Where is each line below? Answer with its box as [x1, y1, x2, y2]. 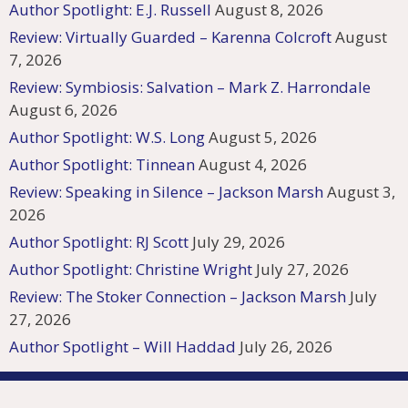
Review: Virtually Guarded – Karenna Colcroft [9, 26, 331, 48]
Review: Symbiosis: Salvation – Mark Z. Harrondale [9, 76, 371, 98]
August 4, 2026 [199, 154, 307, 176]
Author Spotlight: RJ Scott [9, 231, 189, 253]
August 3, [327, 181, 395, 203]
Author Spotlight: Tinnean [9, 154, 195, 176]
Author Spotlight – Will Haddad [9, 336, 236, 358]
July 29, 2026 [192, 231, 285, 253]
